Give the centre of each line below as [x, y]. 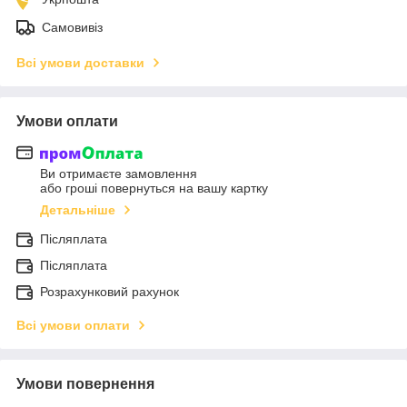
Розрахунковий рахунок [109, 292]
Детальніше [78, 210]
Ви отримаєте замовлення [119, 174]
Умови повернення [85, 384]
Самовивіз [72, 27]
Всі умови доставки [80, 62]
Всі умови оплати [73, 326]
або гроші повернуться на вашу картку [154, 189]
